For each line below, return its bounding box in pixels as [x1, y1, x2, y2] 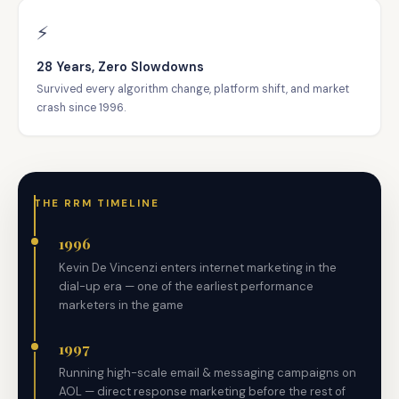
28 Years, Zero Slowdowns [37, 59, 204, 75]
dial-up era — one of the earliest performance [59, 279, 313, 294]
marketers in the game [59, 297, 183, 313]
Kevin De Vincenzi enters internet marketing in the [59, 260, 337, 275]
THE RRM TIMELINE [34, 197, 159, 210]
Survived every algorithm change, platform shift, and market [37, 82, 349, 96]
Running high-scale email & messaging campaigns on [59, 365, 356, 380]
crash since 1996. [37, 101, 126, 115]
